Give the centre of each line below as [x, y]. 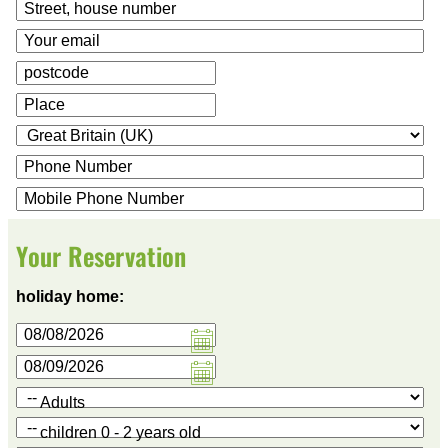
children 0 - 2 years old [120, 432]
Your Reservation [101, 256]
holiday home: [72, 297]
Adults [62, 402]
